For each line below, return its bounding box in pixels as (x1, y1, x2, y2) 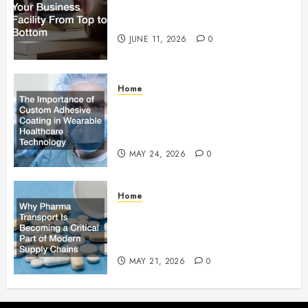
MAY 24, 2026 (129, 148, 186, 160)
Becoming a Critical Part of (118, 220, 258, 236)
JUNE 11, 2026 (129, 33, 187, 45)
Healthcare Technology (118, 128, 239, 144)
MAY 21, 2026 (129, 255, 186, 267)
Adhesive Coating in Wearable (118, 113, 278, 129)
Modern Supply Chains (118, 235, 236, 251)
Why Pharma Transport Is (118, 205, 252, 221)
